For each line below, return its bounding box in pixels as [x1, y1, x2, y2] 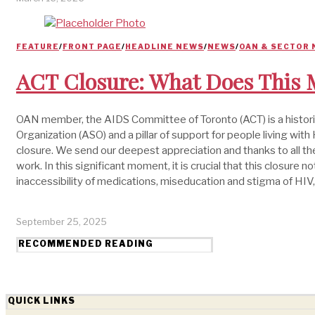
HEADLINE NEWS [125, 41, 204, 51]
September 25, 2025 [16, 215, 107, 227]
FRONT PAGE [63, 41, 122, 51]
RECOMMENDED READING [18, 238, 153, 249]
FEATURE [16, 41, 59, 51]
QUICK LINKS [8, 295, 75, 306]
